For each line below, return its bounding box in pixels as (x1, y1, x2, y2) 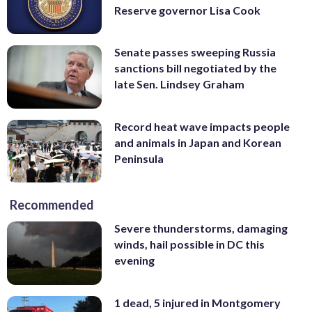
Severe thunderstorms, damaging (114, 221, 288, 235)
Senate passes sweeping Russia (114, 45, 276, 59)
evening (114, 253, 155, 267)
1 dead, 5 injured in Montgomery (114, 296, 281, 310)
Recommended (10, 197, 94, 213)
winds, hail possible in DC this (114, 237, 265, 251)
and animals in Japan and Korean (114, 135, 281, 149)
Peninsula (114, 151, 164, 165)
